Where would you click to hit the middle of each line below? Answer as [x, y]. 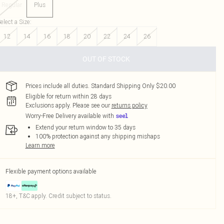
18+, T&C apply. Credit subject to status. [58, 196]
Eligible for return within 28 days [68, 96]
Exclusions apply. [48, 105]
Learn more [40, 145]
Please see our [91, 105]
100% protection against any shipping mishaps [97, 136]
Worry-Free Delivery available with [69, 116]
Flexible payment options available [51, 171]
